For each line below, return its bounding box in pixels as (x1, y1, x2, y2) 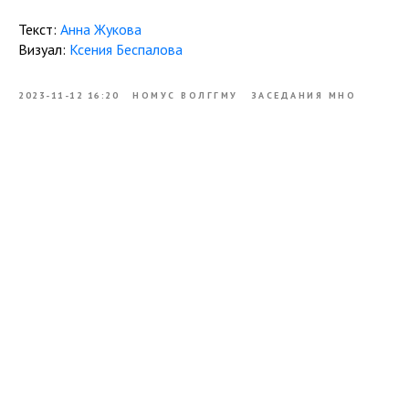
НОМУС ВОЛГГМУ (132, 89, 238, 101)
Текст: (18, 20, 60, 38)
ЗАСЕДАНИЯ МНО (251, 89, 356, 101)
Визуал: (18, 40, 69, 58)
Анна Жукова (60, 20, 142, 38)
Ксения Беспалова (69, 40, 183, 58)
